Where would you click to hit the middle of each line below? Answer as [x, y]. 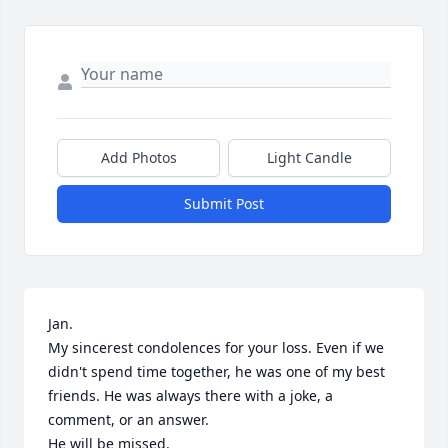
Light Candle [309, 158]
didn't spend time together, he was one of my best [216, 372]
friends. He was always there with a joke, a [190, 396]
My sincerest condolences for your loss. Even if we [216, 348]
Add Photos [138, 158]
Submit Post [224, 204]
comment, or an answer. [128, 420]
